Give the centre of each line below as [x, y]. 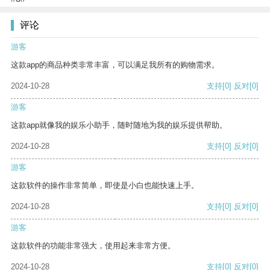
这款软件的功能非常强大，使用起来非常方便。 [93, 246]
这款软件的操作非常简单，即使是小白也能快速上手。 [105, 186]
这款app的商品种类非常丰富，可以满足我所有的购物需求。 [115, 65]
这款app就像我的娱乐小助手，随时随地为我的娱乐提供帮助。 [119, 125]
